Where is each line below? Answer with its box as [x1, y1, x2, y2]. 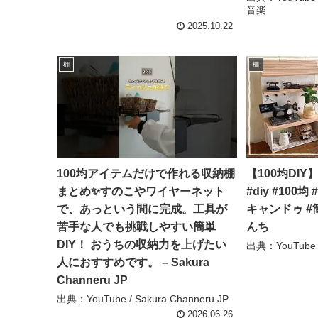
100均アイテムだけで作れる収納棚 [57, 167, 236, 180]
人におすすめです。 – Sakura [57, 256, 210, 268]
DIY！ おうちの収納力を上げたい [57, 238, 227, 251]
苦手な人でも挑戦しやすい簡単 [57, 220, 216, 233]
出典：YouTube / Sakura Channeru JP [57, 292, 229, 305]
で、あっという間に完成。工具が [57, 202, 228, 215]
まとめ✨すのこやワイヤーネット [57, 185, 226, 197]
